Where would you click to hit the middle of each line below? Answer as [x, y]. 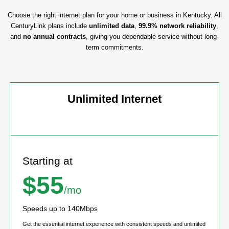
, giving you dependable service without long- [152, 36]
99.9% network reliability [177, 26]
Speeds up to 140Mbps [60, 209]
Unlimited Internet [114, 99]
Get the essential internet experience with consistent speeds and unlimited [114, 224]
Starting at [48, 161]
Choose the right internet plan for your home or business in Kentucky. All [114, 15]
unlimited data [112, 26]
